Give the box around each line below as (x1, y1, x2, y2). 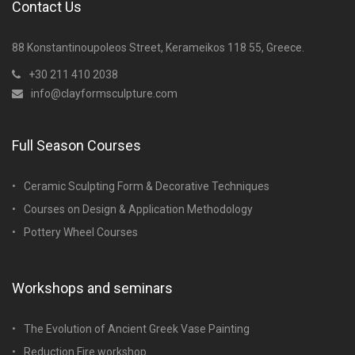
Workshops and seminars (12, 279, 173, 296)
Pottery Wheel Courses (24, 225, 138, 239)
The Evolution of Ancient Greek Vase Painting (24, 322, 250, 335)
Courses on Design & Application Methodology (24, 202, 253, 216)
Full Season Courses (12, 136, 141, 154)
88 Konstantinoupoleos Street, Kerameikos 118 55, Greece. (12, 40, 304, 54)
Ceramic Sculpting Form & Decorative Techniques (24, 179, 269, 193)
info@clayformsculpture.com (31, 86, 177, 100)
